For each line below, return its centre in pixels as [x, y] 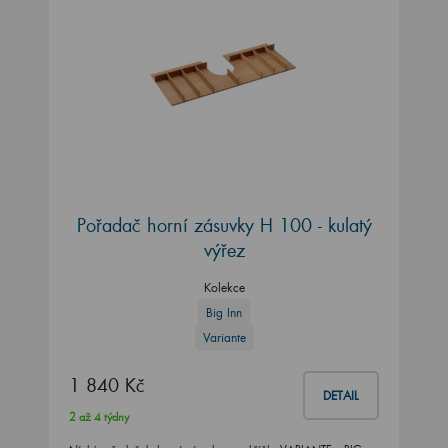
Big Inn [224, 312]
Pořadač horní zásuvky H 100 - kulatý [224, 224]
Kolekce [224, 287]
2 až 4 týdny [99, 417]
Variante [224, 337]
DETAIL [341, 396]
